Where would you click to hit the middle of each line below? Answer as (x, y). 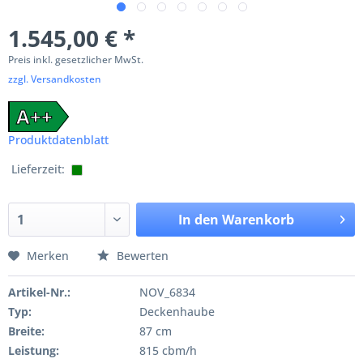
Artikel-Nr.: (39, 292)
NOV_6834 (167, 292)
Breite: (26, 331)
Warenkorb (258, 220)
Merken (48, 256)
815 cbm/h (168, 350)
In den (198, 220)
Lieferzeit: (38, 169)
